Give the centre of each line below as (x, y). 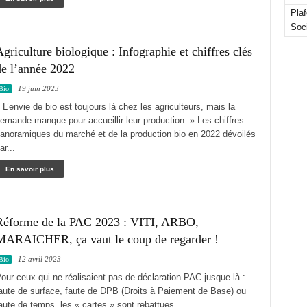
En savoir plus (29, 169)
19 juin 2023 (38, 88)
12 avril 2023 (39, 259)
